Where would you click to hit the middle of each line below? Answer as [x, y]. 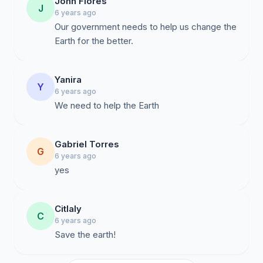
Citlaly [68, 209]
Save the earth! [85, 235]
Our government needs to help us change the [146, 27]
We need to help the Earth [107, 105]
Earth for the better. [94, 41]
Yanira [68, 80]
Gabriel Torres [87, 144]
